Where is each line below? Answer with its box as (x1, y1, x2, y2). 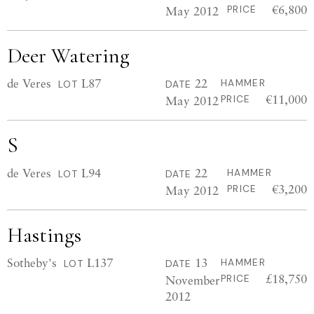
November (165, 273, 220, 287)
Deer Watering (7, 43, 130, 69)
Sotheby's (7, 255, 57, 270)
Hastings (7, 222, 81, 248)
